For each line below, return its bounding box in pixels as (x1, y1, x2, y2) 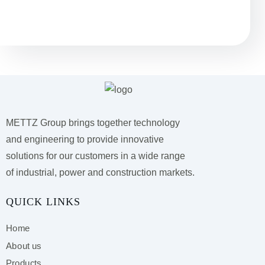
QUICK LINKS (6, 196, 80, 208)
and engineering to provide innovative (6, 134, 164, 145)
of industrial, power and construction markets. (6, 167, 195, 178)
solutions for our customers (6, 151, 121, 161)
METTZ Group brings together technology (6, 118, 180, 128)
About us (6, 241, 41, 251)
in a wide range (121, 151, 185, 161)
